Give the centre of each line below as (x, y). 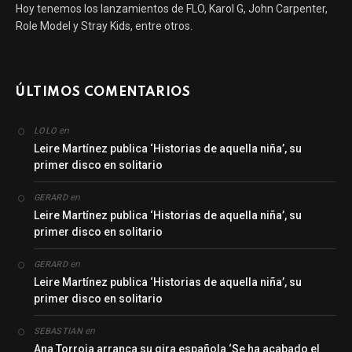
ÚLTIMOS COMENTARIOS (103, 92)
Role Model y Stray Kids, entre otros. (104, 26)
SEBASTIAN (58, 331)
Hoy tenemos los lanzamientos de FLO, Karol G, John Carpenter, (172, 8)
